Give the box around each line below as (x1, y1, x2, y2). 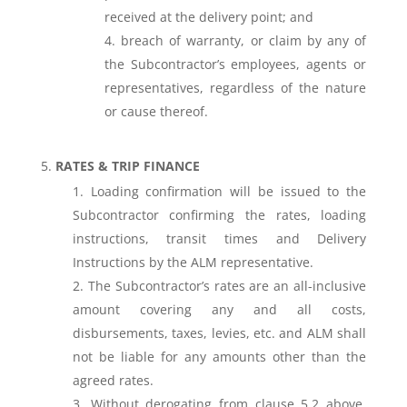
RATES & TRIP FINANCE (55, 157, 200, 174)
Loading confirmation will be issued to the (90, 183, 367, 200)
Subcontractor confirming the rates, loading (72, 206, 367, 223)
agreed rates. (72, 372, 154, 389)
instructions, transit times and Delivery (72, 230, 367, 247)
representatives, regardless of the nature (104, 79, 367, 96)
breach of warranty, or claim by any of (120, 32, 367, 49)
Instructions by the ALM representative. (72, 253, 313, 271)
